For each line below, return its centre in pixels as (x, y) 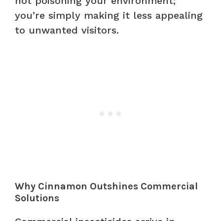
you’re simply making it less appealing (109, 15)
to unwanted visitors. (67, 30)
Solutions (37, 198)
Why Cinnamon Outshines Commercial (106, 186)
